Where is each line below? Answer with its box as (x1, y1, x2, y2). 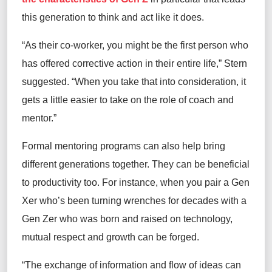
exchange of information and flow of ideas (42, 260, 223, 271)
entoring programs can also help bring (63, 141, 225, 152)
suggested (22, 76, 67, 87)
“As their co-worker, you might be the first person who (22, 40, 248, 51)
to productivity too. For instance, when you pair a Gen (22, 177, 250, 188)
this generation (22, 12, 86, 23)
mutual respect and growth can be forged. (22, 232, 199, 243)
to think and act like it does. (86, 12, 204, 23)
